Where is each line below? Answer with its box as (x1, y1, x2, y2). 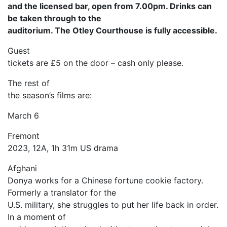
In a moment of (8, 212, 66, 222)
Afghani (8, 163, 37, 174)
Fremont (8, 131, 40, 141)
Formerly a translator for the (8, 187, 116, 198)
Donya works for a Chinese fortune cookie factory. (8, 175, 203, 186)
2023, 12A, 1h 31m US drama (8, 143, 118, 154)
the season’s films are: (8, 90, 92, 101)
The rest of (8, 78, 50, 89)
